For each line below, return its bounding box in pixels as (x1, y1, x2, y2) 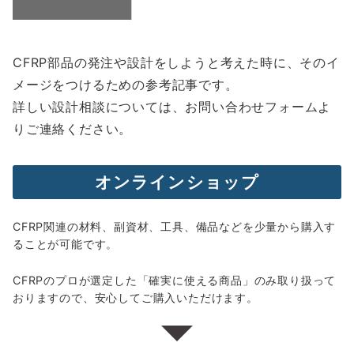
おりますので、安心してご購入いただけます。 (13, 291, 258, 304)
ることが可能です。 (13, 237, 119, 250)
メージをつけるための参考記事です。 (13, 77, 239, 92)
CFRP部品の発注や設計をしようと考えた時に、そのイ (13, 55, 340, 70)
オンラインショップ (95, 172, 259, 192)
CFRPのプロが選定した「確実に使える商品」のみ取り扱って (13, 273, 337, 287)
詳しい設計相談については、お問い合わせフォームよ (13, 99, 332, 115)
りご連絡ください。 (13, 121, 133, 137)
